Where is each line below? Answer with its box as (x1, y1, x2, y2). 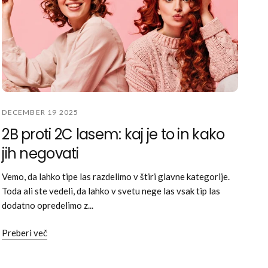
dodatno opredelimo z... (2, 199, 94, 211)
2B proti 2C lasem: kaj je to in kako (2, 124, 225, 144)
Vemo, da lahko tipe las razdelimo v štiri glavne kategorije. (2, 170, 230, 182)
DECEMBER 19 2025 (2, 107, 79, 117)
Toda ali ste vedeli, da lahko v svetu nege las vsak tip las (2, 185, 221, 196)
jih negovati (2, 143, 79, 163)
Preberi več (2, 227, 48, 238)
